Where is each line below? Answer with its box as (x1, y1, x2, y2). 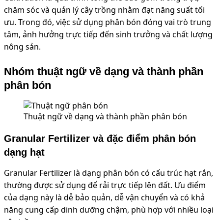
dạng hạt (4, 147, 45, 158)
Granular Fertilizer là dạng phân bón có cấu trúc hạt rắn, (4, 167, 213, 179)
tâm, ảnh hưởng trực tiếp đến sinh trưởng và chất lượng (4, 29, 213, 40)
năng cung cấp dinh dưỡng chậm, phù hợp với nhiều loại (4, 204, 214, 216)
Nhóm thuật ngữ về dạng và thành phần (4, 65, 203, 78)
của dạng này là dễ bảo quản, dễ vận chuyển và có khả (4, 192, 205, 203)
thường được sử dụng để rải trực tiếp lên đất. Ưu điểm (4, 180, 206, 191)
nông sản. (4, 41, 41, 53)
